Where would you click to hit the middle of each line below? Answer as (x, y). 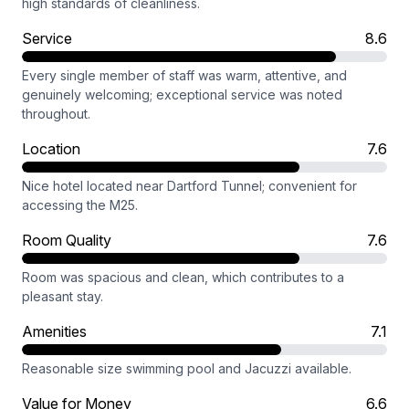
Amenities (54, 331)
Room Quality (67, 240)
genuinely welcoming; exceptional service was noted (182, 94)
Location (51, 149)
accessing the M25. (80, 205)
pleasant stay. (63, 296)
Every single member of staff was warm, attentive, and (184, 75)
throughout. (56, 114)
